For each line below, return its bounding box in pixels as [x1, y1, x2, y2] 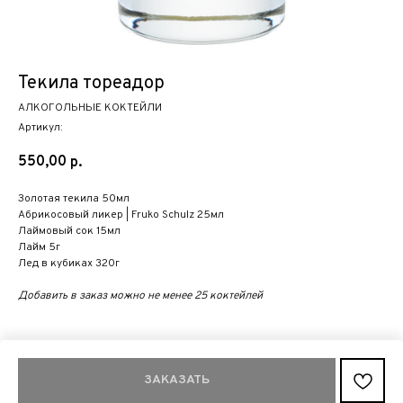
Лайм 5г [18, 240, 60, 255]
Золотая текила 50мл [18, 192, 130, 206]
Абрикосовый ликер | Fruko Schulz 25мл [18, 208, 224, 222]
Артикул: [18, 121, 63, 135]
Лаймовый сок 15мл [18, 224, 121, 238]
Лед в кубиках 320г [18, 256, 120, 271]
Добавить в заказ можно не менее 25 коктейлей [18, 289, 263, 303]
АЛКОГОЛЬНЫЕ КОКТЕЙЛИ [18, 101, 162, 115]
